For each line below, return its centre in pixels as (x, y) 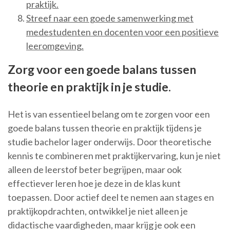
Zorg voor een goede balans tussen (102, 70)
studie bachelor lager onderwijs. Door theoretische (110, 142)
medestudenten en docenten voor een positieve (122, 32)
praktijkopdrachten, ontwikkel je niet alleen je (98, 211)
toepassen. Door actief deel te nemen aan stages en (111, 197)
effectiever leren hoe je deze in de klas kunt (94, 184)
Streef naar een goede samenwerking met (110, 18)
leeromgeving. (55, 46)
